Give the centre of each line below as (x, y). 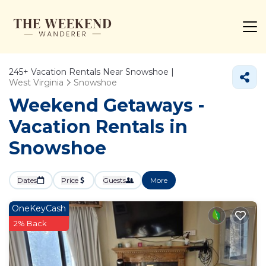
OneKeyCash (39, 208)
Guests (114, 180)
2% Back (30, 223)
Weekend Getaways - (107, 105)
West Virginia (36, 83)
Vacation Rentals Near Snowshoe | (101, 72)
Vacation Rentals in (98, 127)
